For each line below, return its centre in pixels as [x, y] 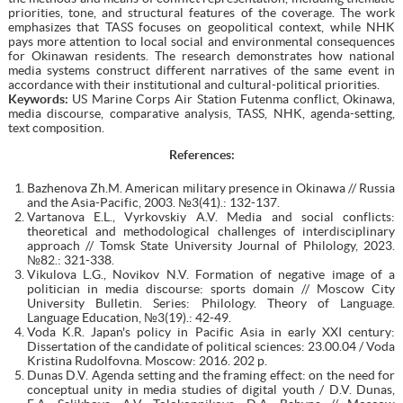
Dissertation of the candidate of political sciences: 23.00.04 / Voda [211, 346]
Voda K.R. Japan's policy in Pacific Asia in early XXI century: [211, 331]
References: [201, 154]
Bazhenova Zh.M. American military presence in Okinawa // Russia [211, 188]
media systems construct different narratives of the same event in [201, 70]
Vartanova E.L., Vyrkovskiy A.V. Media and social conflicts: [211, 216]
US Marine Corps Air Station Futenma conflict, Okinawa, [232, 99]
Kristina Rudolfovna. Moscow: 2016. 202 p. [147, 360]
